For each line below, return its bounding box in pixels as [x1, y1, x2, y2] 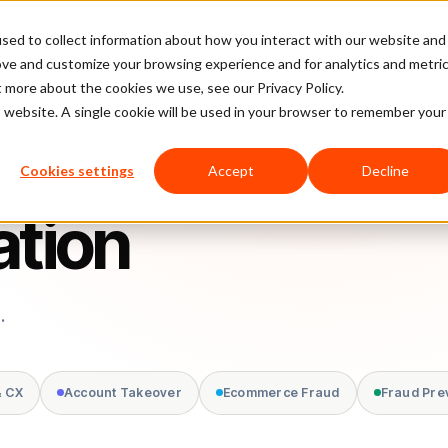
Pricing [84, 31, 127, 48]
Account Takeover [64, 385, 182, 400]
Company [273, 31, 334, 48]
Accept [208, 162, 254, 180]
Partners [377, 31, 431, 48]
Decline [361, 162, 409, 180]
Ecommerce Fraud [223, 385, 340, 400]
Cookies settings [20, 162, 134, 180]
